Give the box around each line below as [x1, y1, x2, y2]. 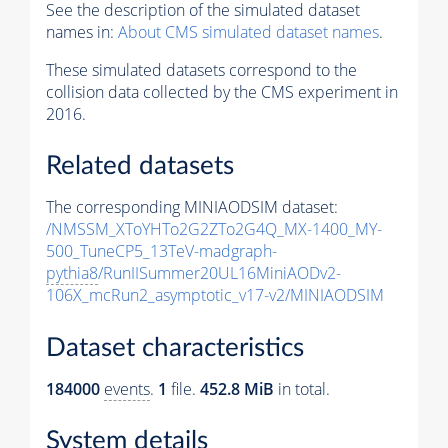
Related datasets [46, 153, 234, 180]
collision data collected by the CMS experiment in [46, 80, 398, 103]
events [104, 377, 150, 400]
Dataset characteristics [46, 334, 304, 361]
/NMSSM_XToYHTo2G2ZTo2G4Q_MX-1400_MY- [46, 218, 382, 241]
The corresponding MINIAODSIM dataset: [46, 196, 338, 219]
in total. [274, 377, 330, 400]
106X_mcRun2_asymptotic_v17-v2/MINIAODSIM [46, 284, 384, 307]
